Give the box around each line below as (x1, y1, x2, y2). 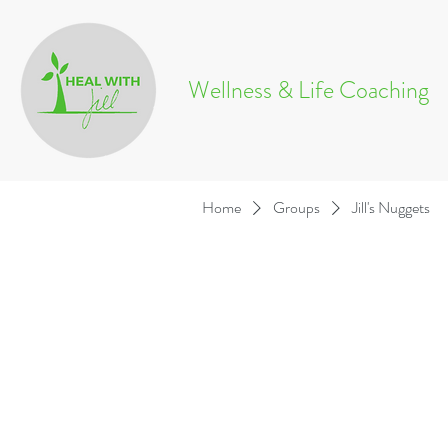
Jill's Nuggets (352, 196, 430, 219)
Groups (273, 196, 320, 219)
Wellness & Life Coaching (188, 73, 429, 107)
